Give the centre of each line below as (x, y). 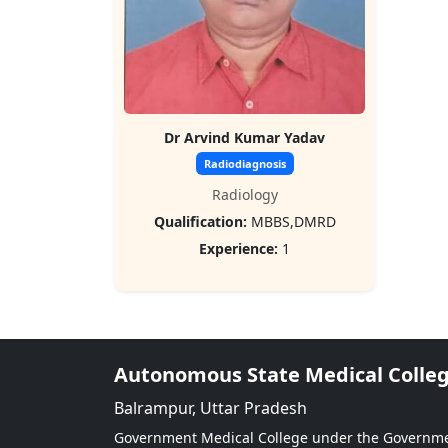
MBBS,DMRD (291, 221)
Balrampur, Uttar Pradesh (210, 408)
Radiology (244, 194)
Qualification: (200, 221)
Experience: (238, 248)
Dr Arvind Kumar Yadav (244, 137)
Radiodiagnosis (244, 163)
